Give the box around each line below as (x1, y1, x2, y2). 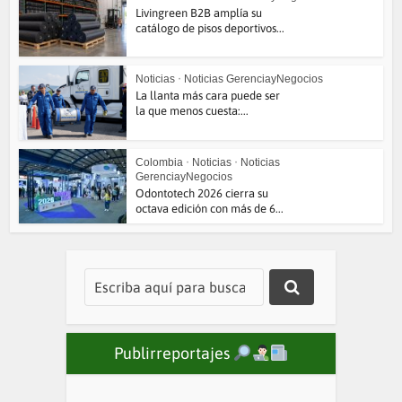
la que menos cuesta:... (135, 104, 249, 118)
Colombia (135, 156, 184, 169)
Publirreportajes (113, 343, 233, 363)
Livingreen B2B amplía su (135, 5, 263, 20)
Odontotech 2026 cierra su (135, 187, 269, 200)
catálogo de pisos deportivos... (135, 21, 285, 35)
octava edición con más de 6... (135, 202, 284, 215)
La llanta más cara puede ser (135, 89, 281, 103)
